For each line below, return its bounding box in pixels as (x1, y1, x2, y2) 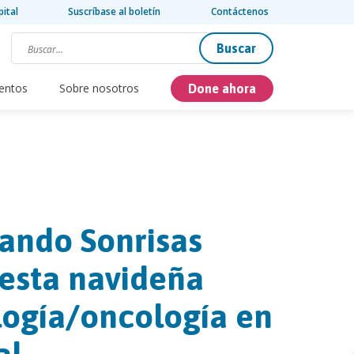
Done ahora (188, 81, 256, 96)
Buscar (217, 40, 256, 55)
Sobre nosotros (59, 81, 139, 96)
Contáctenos (211, 5, 269, 18)
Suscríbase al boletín (68, 5, 161, 18)
